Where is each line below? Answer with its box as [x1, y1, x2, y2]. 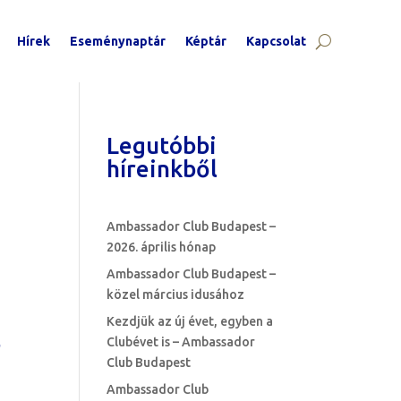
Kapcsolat [245, 34, 306, 48]
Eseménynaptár [69, 34, 166, 48]
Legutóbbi [107, 132, 218, 158]
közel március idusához [107, 287, 245, 302]
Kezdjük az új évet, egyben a [107, 314, 274, 328]
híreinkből [107, 156, 218, 182]
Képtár [184, 34, 226, 48]
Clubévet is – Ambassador [107, 335, 256, 349]
